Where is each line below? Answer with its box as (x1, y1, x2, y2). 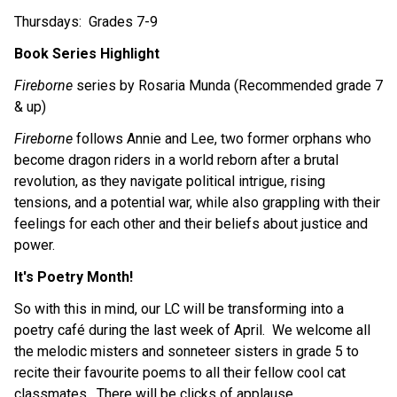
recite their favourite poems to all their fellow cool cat (14, 363, 346, 381)
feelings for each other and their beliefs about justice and (14, 214, 368, 232)
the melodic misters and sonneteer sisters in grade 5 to (14, 342, 359, 360)
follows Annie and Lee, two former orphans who (73, 129, 371, 147)
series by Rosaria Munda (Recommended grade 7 (73, 76, 383, 94)
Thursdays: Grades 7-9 (14, 12, 158, 30)
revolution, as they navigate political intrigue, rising (14, 172, 325, 190)
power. (14, 236, 55, 253)
